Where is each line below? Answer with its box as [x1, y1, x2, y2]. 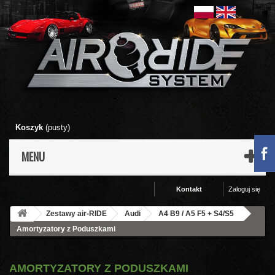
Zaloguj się [228, 185, 260, 193]
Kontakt [176, 185, 202, 193]
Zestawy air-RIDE [46, 209, 107, 219]
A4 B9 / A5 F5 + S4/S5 [158, 209, 234, 219]
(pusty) [45, 123, 70, 133]
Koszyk [15, 123, 43, 133]
